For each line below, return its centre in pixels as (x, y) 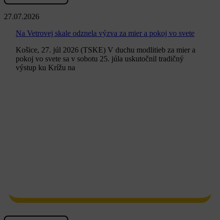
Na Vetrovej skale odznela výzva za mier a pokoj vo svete (105, 33)
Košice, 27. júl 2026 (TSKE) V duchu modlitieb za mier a (106, 50)
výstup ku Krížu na (45, 68)
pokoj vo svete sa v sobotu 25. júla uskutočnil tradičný (100, 59)
